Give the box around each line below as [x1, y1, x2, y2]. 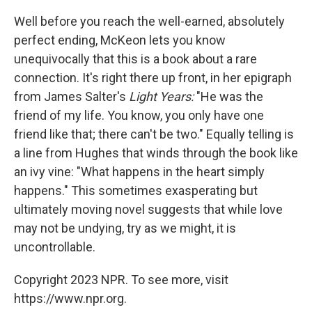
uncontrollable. [14, 240, 95, 254]
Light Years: [129, 89, 194, 104]
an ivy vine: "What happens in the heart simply [14, 164, 265, 179]
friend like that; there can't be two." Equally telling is [14, 127, 294, 141]
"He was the [194, 89, 263, 104]
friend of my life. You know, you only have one [14, 108, 264, 123]
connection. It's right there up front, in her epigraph [14, 70, 292, 85]
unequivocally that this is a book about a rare [14, 52, 257, 66]
